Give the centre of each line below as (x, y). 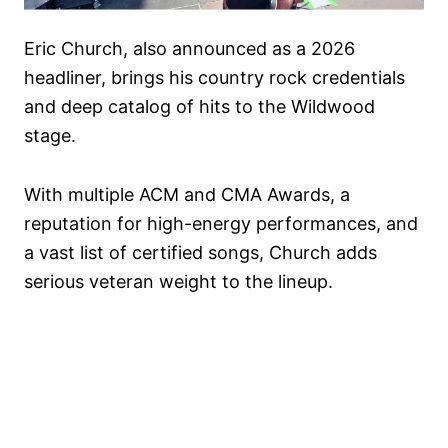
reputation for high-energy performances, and (221, 224)
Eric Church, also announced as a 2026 (189, 49)
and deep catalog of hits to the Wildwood (199, 107)
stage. (50, 136)
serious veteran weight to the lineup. (178, 282)
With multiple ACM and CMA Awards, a (187, 195)
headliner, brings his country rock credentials (214, 78)
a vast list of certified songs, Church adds (200, 253)
